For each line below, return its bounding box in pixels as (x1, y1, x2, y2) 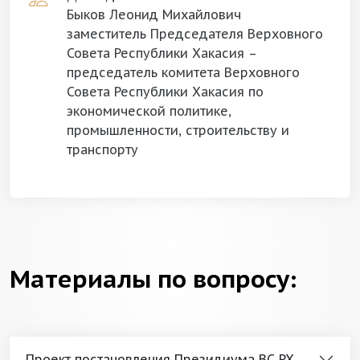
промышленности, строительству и (67, 122, 289, 138)
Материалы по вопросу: (10, 263, 297, 294)
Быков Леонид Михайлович (67, 6, 241, 22)
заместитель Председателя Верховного (67, 26, 323, 42)
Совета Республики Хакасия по (67, 84, 264, 100)
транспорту (67, 141, 138, 157)
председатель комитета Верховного (67, 64, 300, 80)
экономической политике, (67, 103, 231, 119)
